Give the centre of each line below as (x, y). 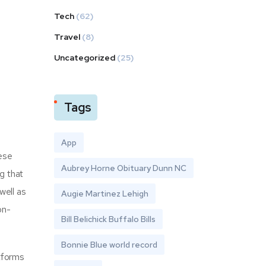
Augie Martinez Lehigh (105, 194)
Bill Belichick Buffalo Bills (108, 219)
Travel (67, 37)
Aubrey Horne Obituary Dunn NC (124, 168)
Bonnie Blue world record (109, 245)
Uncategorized (85, 58)
